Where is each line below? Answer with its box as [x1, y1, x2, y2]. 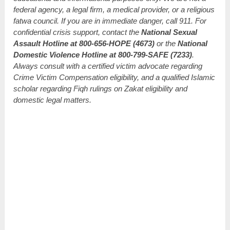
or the [155, 39, 178, 48]
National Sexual [141, 27, 198, 36]
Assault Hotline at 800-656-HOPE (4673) [13, 39, 155, 48]
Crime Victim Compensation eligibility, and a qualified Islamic [13, 72, 216, 82]
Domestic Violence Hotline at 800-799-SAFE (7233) [13, 50, 193, 59]
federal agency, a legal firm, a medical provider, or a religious [13, 5, 215, 14]
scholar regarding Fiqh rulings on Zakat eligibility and [13, 84, 188, 93]
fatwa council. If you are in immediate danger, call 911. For [13, 16, 207, 25]
